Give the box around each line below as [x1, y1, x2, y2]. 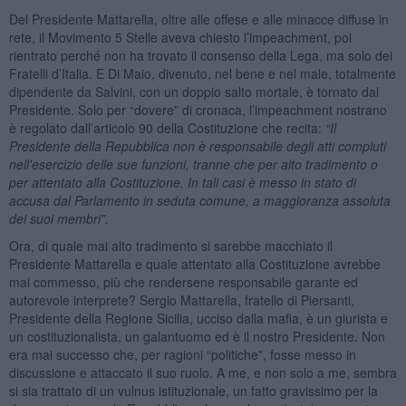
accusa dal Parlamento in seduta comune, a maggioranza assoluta [8, 190, 391, 209]
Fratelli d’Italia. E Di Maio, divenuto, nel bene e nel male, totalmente [8, 63, 396, 82]
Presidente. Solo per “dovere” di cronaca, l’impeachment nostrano [8, 100, 387, 119]
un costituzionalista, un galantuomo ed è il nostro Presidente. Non [8, 326, 385, 345]
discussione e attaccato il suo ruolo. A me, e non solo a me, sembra [8, 362, 397, 382]
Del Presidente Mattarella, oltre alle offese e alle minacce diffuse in [8, 9, 389, 28]
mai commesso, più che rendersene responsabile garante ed [8, 272, 358, 291]
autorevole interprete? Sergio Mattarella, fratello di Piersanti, [8, 290, 354, 309]
